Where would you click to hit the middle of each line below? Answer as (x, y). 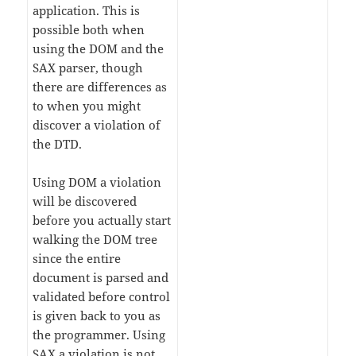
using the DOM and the (99, 49)
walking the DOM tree (95, 240)
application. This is (87, 11)
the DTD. (58, 144)
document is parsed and (101, 278)
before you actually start (102, 221)
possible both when (89, 30)
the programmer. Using (99, 335)
